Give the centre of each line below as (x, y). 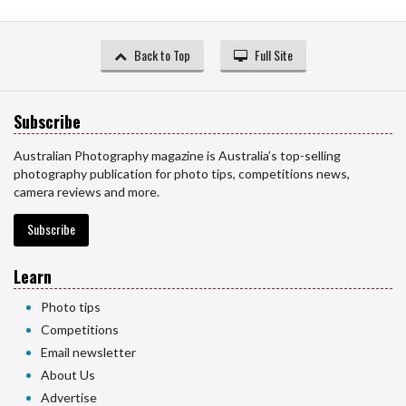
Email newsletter (88, 353)
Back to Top (162, 55)
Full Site (273, 55)
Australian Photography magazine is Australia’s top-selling (177, 156)
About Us (68, 375)
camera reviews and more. (87, 192)
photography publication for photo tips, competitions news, (182, 174)
